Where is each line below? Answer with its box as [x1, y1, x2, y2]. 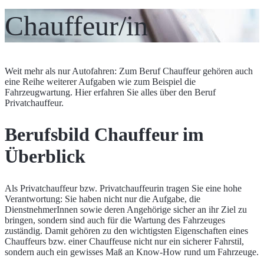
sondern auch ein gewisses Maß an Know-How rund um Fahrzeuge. [5, 246, 259, 257]
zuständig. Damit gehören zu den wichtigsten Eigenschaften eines [5, 225, 248, 236]
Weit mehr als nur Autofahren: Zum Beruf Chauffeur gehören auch [5, 65, 253, 76]
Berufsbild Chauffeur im [5, 124, 204, 146]
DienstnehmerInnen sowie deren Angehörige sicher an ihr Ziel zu [5, 204, 247, 214]
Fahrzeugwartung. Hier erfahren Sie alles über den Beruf [5, 87, 216, 97]
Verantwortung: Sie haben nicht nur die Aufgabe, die [5, 193, 200, 204]
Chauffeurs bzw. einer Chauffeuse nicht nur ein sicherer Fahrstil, [5, 236, 244, 246]
